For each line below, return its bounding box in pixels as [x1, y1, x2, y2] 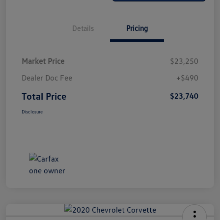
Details [72, 23, 94, 32]
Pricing [126, 23, 148, 32]
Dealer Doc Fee [22, 72, 72, 82]
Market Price [22, 55, 64, 66]
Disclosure [22, 108, 43, 114]
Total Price [22, 89, 66, 102]
